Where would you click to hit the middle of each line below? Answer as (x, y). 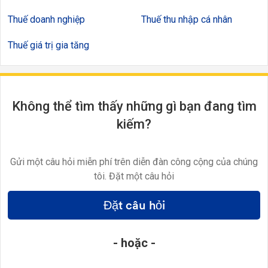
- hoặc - (134, 243)
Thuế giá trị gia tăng (48, 45)
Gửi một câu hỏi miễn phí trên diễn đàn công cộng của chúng (134, 162)
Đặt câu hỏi (134, 205)
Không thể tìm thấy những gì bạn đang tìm (134, 106)
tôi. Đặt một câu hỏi (134, 176)
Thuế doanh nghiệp (46, 19)
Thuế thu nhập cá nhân (187, 19)
